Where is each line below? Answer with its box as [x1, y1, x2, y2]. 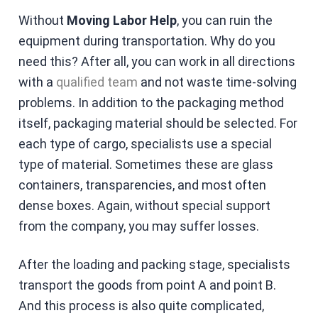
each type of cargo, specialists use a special [18, 136, 272, 151]
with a [18, 74, 56, 89]
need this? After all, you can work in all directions [18, 53, 295, 69]
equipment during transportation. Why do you [18, 33, 275, 48]
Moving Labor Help [63, 12, 177, 28]
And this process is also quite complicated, [18, 297, 264, 313]
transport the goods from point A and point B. [18, 277, 276, 292]
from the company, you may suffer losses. [18, 218, 259, 234]
